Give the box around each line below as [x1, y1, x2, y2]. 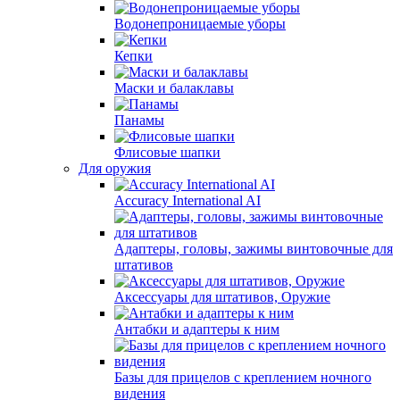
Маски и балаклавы [114, 80, 234, 96]
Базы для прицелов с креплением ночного [114, 370, 371, 385]
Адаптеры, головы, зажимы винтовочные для [114, 241, 393, 256]
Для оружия [79, 161, 151, 176]
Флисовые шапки [114, 145, 221, 160]
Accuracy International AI [114, 193, 261, 208]
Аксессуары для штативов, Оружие [114, 289, 330, 304]
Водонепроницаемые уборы [114, 16, 286, 31]
